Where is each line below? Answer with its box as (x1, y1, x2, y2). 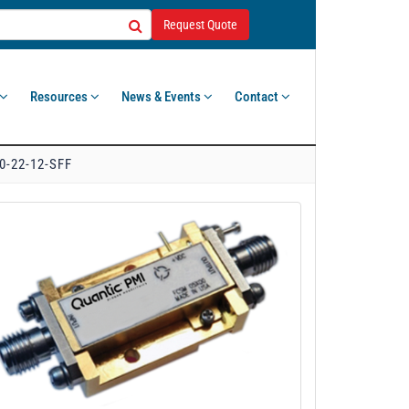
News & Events (121, 89, 204, 105)
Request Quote (163, 17, 237, 32)
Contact (235, 89, 281, 105)
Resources (30, 89, 90, 105)
